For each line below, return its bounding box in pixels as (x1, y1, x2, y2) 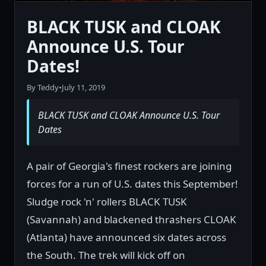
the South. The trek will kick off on (27, 248, 185, 262)
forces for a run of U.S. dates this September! (27, 177, 238, 191)
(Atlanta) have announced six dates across (27, 230, 226, 245)
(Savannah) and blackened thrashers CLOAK (27, 213, 236, 227)
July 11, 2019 (62, 82, 105, 93)
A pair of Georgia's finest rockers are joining (27, 159, 232, 173)
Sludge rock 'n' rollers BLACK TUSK (27, 195, 187, 209)
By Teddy (27, 82, 59, 93)
